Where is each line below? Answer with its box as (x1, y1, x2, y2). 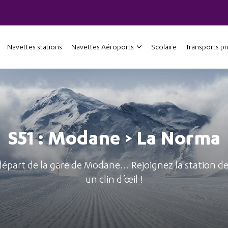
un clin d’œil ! (85, 173, 143, 185)
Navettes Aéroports (71, 42, 134, 51)
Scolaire (151, 42, 177, 51)
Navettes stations (7, 42, 62, 51)
